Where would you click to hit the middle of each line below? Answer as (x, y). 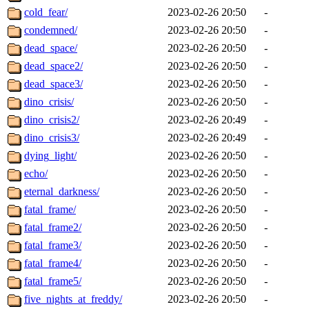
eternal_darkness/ (62, 192)
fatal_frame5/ (53, 281)
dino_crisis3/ (52, 138)
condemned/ (51, 30)
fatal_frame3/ (53, 246)
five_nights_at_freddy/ (73, 299)
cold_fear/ (46, 12)
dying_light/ (50, 156)
